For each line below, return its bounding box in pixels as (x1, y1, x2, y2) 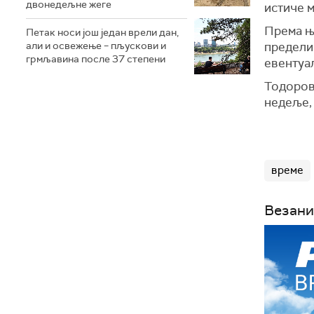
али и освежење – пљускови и (26, 39, 166, 52)
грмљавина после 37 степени (26, 53, 165, 65)
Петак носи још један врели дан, (26, 26, 179, 39)
